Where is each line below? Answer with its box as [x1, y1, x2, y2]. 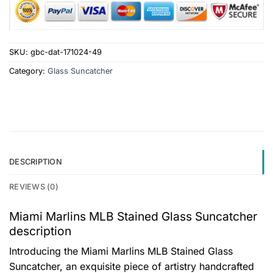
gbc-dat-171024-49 [30, 48, 102, 57]
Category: [9, 66, 48, 76]
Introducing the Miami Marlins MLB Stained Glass [9, 245, 233, 258]
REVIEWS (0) [9, 182, 58, 191]
